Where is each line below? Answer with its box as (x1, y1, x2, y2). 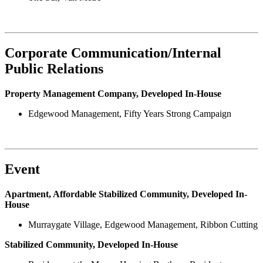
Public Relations (5, 61, 103, 77)
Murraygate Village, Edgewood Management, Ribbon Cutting (28, 219, 258, 230)
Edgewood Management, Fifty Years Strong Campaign (28, 109, 231, 119)
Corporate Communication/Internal (5, 45, 221, 61)
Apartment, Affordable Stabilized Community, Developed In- (5, 188, 247, 199)
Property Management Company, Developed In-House (5, 89, 221, 99)
